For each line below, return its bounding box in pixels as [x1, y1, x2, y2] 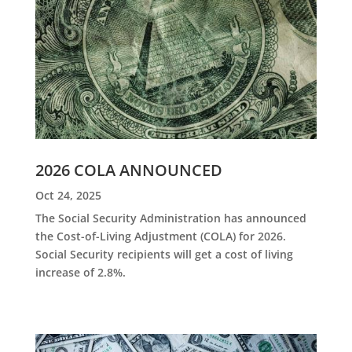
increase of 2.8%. [35, 265, 126, 280]
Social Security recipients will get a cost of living [35, 247, 293, 262]
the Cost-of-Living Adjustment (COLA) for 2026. [35, 229, 286, 244]
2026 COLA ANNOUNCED [35, 159, 222, 181]
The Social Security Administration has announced [35, 211, 306, 226]
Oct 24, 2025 [35, 188, 101, 203]
